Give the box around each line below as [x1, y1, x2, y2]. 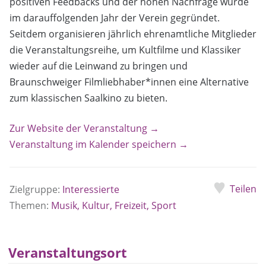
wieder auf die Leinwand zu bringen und [9, 59, 188, 72]
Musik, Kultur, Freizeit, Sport [51, 198, 176, 212]
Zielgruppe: [9, 182, 62, 196]
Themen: [9, 198, 51, 212]
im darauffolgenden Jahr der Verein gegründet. [9, 11, 220, 24]
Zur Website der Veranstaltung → [9, 121, 159, 135]
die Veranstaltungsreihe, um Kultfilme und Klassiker [9, 43, 241, 56]
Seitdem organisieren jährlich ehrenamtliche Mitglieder [9, 27, 256, 40]
